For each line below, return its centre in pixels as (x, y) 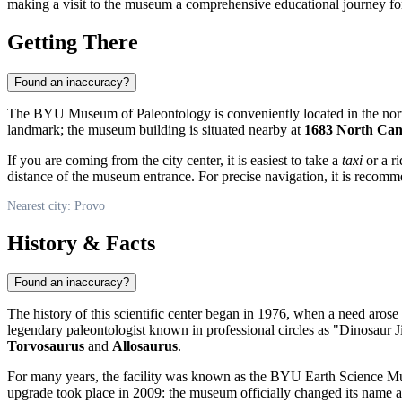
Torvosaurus (46, 346)
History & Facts (81, 243)
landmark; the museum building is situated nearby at (156, 129)
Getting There (73, 42)
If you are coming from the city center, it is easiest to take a (175, 160)
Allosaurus (145, 346)
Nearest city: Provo (56, 205)
